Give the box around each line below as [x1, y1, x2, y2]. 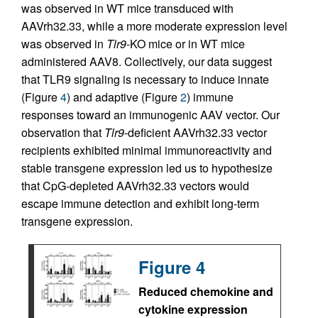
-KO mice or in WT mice [126, 35, 245, 52]
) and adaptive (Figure [67, 89, 180, 105]
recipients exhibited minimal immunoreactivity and [21, 142, 272, 158]
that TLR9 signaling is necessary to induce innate [21, 71, 269, 87]
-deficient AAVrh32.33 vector [124, 124, 267, 141]
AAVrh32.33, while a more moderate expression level [21, 18, 287, 34]
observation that [21, 124, 104, 141]
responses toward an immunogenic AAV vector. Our [21, 106, 280, 123]
